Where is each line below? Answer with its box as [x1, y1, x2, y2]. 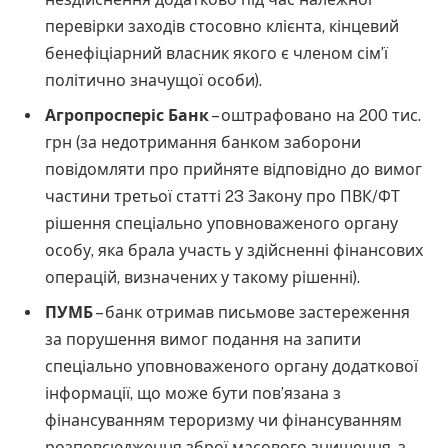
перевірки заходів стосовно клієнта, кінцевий [45, 16, 400, 36]
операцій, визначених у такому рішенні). [45, 267, 361, 287]
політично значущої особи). [45, 70, 263, 90]
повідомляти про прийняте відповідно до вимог [45, 159, 423, 179]
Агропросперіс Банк [45, 105, 210, 125]
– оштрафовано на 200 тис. [209, 105, 422, 125]
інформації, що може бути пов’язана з [45, 383, 342, 403]
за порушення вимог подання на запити [45, 329, 362, 349]
